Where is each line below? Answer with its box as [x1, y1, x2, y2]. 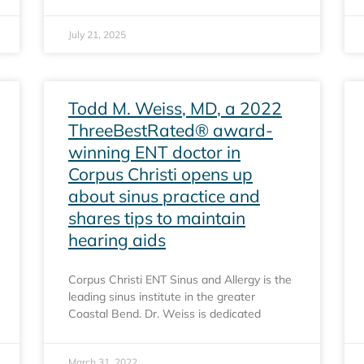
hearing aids [68, 229, 166, 250]
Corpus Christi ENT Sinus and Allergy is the [68, 272, 292, 287]
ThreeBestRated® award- [68, 119, 273, 141]
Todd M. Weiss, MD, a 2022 [68, 97, 282, 119]
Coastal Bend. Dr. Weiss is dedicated [68, 306, 261, 321]
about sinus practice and [68, 185, 260, 206]
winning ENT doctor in [68, 141, 240, 162]
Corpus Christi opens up [68, 163, 253, 184]
